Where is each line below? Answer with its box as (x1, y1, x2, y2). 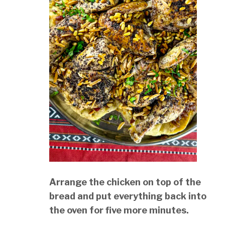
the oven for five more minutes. (49, 204, 189, 215)
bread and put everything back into (49, 190, 207, 201)
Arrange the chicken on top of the (49, 176, 201, 187)
